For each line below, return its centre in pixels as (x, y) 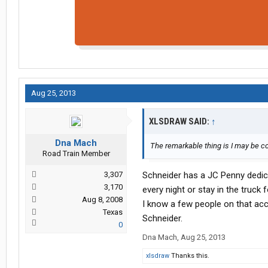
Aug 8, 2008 (102, 200)
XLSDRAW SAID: (180, 122)
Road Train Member (76, 154)
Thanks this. (189, 256)
